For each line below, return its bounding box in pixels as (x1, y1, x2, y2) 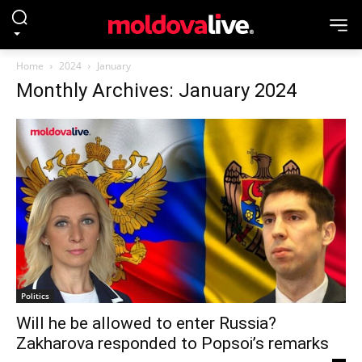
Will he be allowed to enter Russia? (16, 314, 276, 334)
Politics (21, 290, 49, 302)
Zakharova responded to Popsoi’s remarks (16, 334, 329, 354)
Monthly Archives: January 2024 (16, 79, 297, 102)
